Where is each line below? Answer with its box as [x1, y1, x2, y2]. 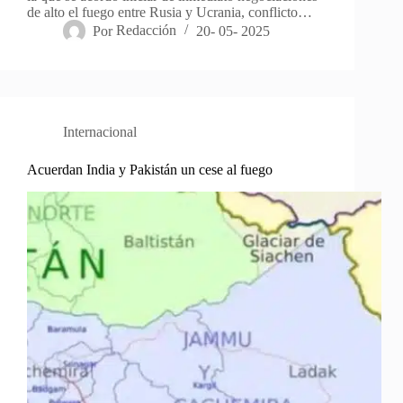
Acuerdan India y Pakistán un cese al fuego [27, 162, 273, 178]
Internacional [63, 124, 137, 140]
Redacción [116, 22, 177, 39]
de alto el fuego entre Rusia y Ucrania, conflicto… [27, 4, 312, 21]
